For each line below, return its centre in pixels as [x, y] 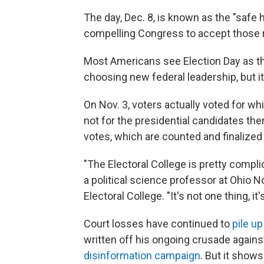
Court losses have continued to [158, 223]
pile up [247, 223]
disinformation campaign [142, 255]
